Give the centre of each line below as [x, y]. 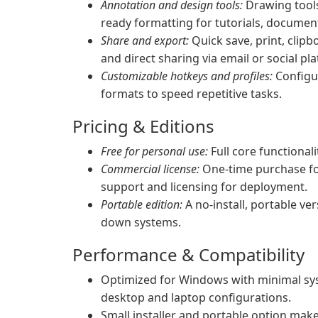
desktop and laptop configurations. [196, 297]
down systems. [141, 222]
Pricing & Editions [143, 126]
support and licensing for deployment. [204, 187]
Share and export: [145, 40]
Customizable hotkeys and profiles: [187, 76]
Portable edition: [142, 204]
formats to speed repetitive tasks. [191, 94]
